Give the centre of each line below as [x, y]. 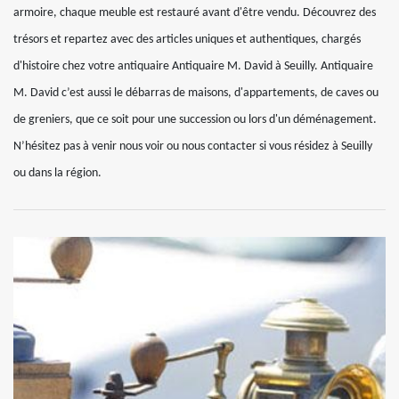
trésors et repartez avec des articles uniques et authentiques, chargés [187, 40]
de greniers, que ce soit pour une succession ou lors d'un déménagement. [195, 120]
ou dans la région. [57, 174]
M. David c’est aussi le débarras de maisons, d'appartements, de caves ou [196, 94]
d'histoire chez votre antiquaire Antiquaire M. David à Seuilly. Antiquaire [193, 67]
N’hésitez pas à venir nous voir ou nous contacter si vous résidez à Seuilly [193, 147]
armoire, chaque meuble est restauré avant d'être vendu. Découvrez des [195, 13]
